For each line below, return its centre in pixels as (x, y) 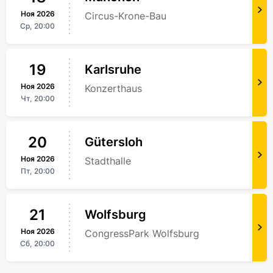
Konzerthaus (113, 89)
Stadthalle (108, 161)
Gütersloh (114, 142)
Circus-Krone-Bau (126, 16)
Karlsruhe (113, 70)
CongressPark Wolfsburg (142, 234)
